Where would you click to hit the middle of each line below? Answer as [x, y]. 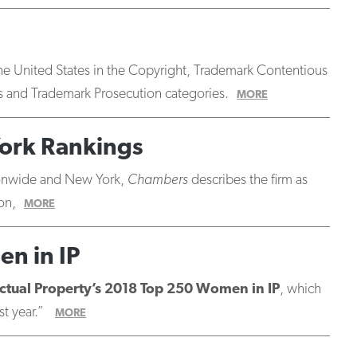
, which [300, 290]
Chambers [157, 180]
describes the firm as [247, 180]
